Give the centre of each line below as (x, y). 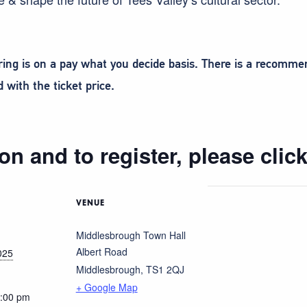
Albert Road (101, 251)
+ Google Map (107, 287)
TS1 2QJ (165, 269)
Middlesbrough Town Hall (131, 235)
